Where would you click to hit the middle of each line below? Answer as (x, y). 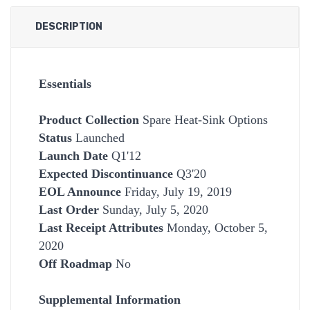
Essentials (65, 83)
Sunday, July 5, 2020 (154, 209)
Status (55, 137)
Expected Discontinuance (106, 173)
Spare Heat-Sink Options (203, 119)
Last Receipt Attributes (101, 227)
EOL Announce (80, 191)
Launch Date (73, 155)
